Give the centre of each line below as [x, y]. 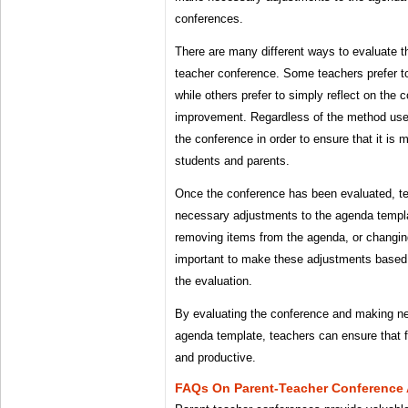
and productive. [215, 358]
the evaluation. [214, 281]
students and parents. [232, 161]
